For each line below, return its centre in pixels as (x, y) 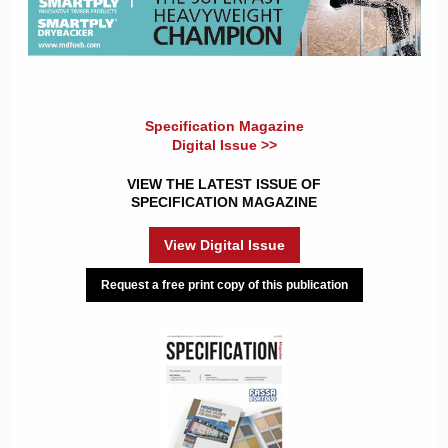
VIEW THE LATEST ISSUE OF (224, 184)
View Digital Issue (224, 245)
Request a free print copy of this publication (224, 285)
